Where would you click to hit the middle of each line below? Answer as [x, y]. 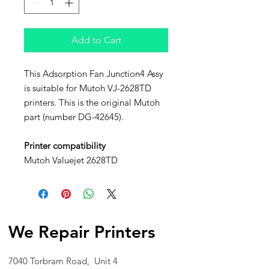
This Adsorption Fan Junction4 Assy [94, 74]
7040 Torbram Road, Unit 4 [63, 261]
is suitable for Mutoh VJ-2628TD [88, 88]
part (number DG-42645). [74, 117]
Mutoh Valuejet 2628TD [71, 160]
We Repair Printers [82, 232]
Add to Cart [96, 40]
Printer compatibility [65, 146]
